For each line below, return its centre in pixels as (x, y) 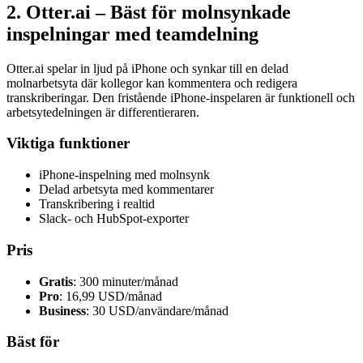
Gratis (56, 281)
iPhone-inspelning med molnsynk (124, 175)
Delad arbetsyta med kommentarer (126, 190)
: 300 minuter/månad (126, 281)
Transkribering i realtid (97, 204)
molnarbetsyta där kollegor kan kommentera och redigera (152, 83)
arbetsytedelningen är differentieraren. (103, 112)
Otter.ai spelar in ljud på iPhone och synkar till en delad (147, 68)
